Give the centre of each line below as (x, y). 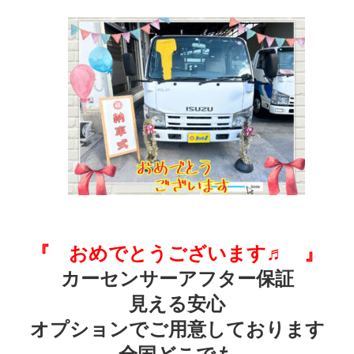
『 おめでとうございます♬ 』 (177, 253)
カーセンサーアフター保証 (177, 279)
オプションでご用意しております (177, 329)
